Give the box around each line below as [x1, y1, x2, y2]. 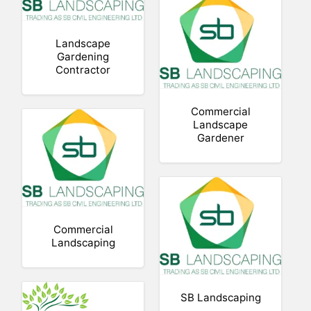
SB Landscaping [180, 290, 261, 304]
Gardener [196, 131, 244, 144]
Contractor [56, 62, 111, 76]
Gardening [57, 49, 110, 63]
